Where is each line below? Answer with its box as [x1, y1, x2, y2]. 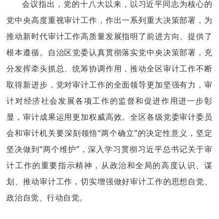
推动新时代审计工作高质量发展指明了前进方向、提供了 [6, 31, 213, 42]
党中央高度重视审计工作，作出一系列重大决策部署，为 [6, 15, 213, 25]
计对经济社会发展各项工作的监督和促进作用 [6, 95, 179, 106]
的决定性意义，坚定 [137, 128, 213, 138]
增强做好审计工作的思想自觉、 [97, 176, 213, 187]
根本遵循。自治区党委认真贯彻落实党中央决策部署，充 [6, 47, 213, 58]
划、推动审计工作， [6, 176, 81, 187]
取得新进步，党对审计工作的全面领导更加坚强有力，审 [6, 79, 213, 90]
